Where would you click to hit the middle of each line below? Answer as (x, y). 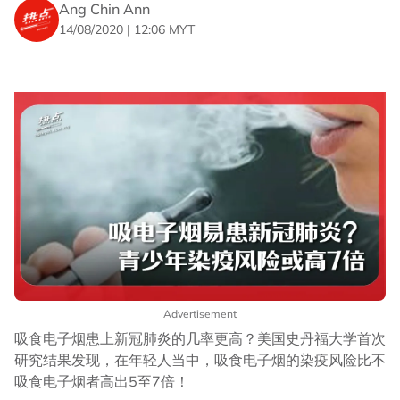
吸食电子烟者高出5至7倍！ (102, 382)
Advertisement (200, 314)
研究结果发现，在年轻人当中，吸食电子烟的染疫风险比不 (200, 360)
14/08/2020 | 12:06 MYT (127, 29)
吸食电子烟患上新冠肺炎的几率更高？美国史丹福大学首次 (200, 339)
